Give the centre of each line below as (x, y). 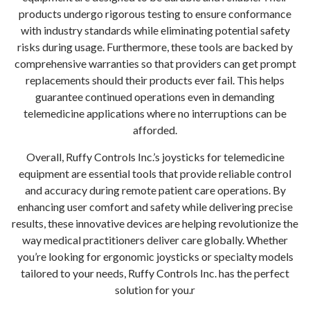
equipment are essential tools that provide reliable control (155, 173)
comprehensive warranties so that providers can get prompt (155, 63)
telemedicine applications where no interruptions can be (155, 113)
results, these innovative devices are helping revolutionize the (155, 223)
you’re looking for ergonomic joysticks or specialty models (155, 256)
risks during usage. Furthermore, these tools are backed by (155, 47)
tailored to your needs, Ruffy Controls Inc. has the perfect (155, 273)
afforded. (155, 130)
